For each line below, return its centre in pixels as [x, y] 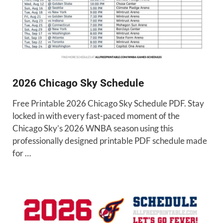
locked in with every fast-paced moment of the [96, 116]
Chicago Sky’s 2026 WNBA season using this [93, 128]
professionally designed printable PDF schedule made [110, 141]
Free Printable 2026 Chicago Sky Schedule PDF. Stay [108, 104]
